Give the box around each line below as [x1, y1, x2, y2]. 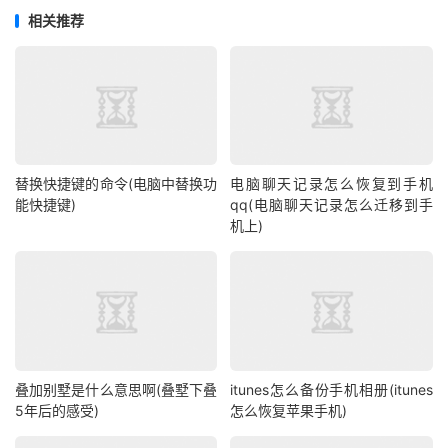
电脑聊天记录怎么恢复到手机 [230, 175, 433, 193]
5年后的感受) [15, 401, 99, 419]
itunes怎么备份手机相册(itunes [230, 380, 433, 398]
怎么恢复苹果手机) [230, 401, 348, 419]
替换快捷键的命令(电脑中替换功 [15, 175, 218, 193]
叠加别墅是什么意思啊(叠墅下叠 [15, 380, 218, 398]
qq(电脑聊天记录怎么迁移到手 [230, 196, 433, 214]
